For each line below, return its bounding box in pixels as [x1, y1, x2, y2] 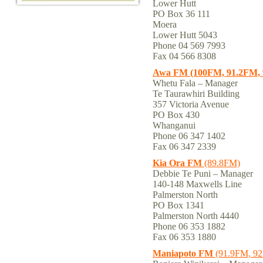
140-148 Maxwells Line [153, 179, 242, 189]
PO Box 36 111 [153, 9, 210, 19]
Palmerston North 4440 [153, 211, 239, 221]
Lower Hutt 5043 [153, 30, 217, 40]
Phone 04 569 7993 [153, 41, 228, 50]
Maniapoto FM [153, 248, 213, 258]
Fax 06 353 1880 [153, 232, 216, 242]
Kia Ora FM [153, 158, 202, 168]
